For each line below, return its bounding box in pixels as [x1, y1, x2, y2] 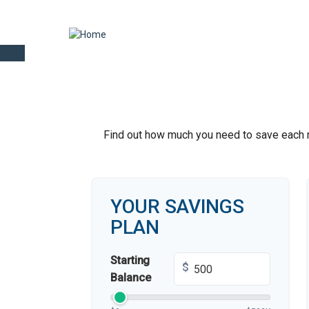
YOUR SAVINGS [110, 195, 244, 218]
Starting [110, 254, 150, 267]
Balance [110, 271, 151, 284]
